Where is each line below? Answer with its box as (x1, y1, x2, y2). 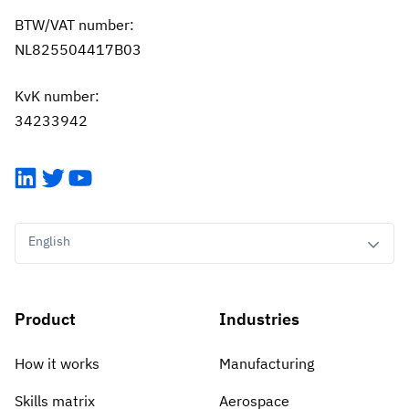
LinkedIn (12, 163, 100, 193)
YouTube (67, 163, 152, 193)
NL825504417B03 (15, 39, 142, 58)
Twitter (39, 163, 108, 193)
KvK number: (15, 86, 100, 105)
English (28, 232, 70, 249)
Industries (218, 308, 299, 330)
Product (15, 308, 76, 330)
